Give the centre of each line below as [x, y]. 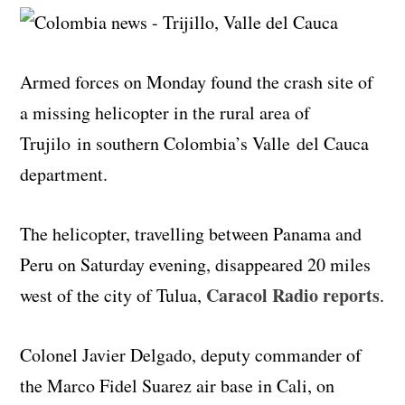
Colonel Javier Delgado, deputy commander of [191, 354]
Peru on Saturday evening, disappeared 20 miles [196, 264]
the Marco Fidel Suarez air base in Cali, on [178, 385]
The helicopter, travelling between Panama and [191, 233]
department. [64, 174]
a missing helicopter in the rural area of [165, 112]
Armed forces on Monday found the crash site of [197, 81]
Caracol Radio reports [291, 295]
